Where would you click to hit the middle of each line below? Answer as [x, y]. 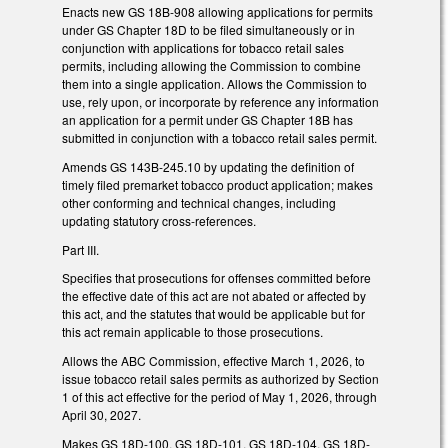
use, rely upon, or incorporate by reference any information [220, 101]
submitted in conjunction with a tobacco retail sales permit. [219, 137]
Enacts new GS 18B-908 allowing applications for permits [217, 11]
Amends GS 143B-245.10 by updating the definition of [208, 166]
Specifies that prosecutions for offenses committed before [216, 278]
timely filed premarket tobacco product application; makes [217, 184]
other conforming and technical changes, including [199, 202]
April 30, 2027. [101, 415]
